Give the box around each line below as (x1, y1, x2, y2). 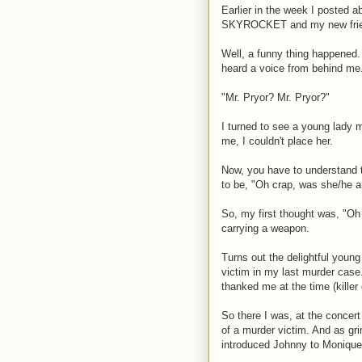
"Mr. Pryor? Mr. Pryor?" (221, 91, 330, 103)
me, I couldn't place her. (221, 135, 333, 147)
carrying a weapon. (221, 222, 309, 234)
